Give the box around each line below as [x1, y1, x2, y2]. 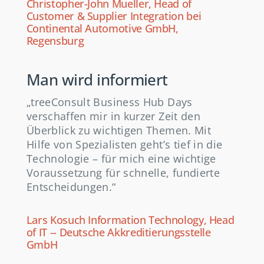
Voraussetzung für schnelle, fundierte [26, 166, 220, 180]
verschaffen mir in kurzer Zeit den [26, 109, 201, 124]
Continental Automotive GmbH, [26, 21, 179, 36]
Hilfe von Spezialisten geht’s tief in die [26, 137, 223, 152]
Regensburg [26, 34, 84, 48]
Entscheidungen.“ [26, 180, 116, 194]
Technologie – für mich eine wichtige [26, 151, 216, 166]
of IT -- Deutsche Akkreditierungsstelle [26, 225, 211, 240]
